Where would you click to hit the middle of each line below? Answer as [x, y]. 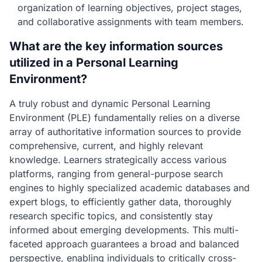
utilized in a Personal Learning [94, 63]
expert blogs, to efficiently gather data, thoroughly [120, 202]
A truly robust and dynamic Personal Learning [110, 104]
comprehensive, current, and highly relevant [106, 146]
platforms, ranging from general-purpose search [116, 174]
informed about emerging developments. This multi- [124, 230]
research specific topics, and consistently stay [111, 216]
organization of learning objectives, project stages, [130, 8]
